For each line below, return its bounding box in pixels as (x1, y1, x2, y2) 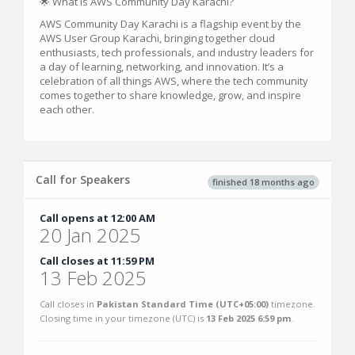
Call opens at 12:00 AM (40, 211, 155, 225)
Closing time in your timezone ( (40, 312, 175, 324)
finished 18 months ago (212, 175, 315, 188)
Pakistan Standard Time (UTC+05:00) (97, 298, 269, 310)
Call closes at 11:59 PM (40, 254, 155, 268)
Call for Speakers (36, 172, 130, 187)
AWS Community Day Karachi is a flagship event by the (40, 17, 301, 31)
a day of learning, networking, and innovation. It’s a (40, 59, 284, 74)
